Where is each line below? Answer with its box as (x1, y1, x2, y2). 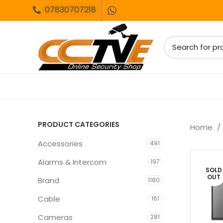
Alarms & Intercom (38, 157, 107, 167)
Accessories (38, 138, 83, 149)
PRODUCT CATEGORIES (38, 119, 119, 129)
